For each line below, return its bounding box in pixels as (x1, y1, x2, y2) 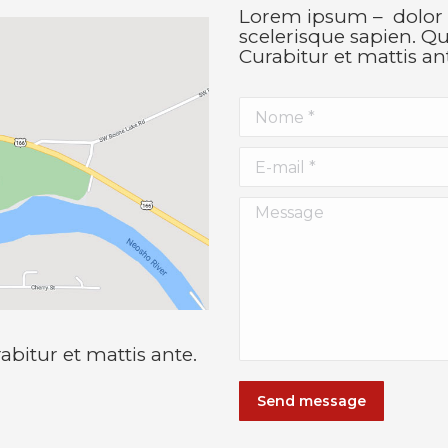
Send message (257, 392, 366, 410)
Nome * (239, 95, 311, 118)
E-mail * (239, 145, 313, 168)
